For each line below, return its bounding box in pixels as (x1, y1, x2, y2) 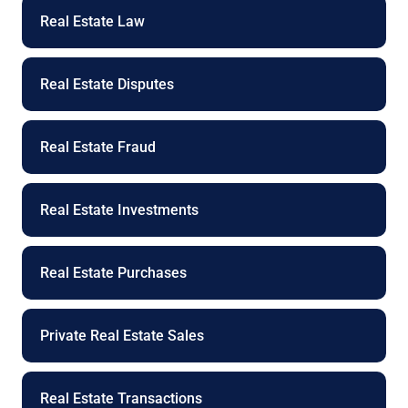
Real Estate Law (40, 13, 145, 31)
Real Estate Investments (40, 201, 199, 219)
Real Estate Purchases (40, 264, 187, 282)
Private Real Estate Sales (40, 327, 204, 345)
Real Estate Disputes (40, 76, 174, 94)
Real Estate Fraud (40, 138, 156, 157)
